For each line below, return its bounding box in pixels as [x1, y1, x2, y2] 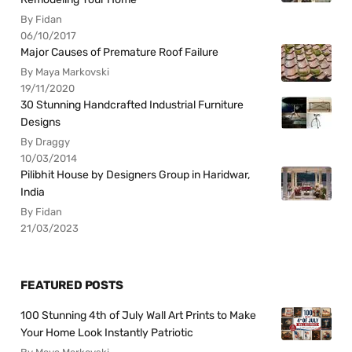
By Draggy [20, 136, 71, 148]
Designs [20, 115, 61, 130]
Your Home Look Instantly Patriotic [20, 325, 194, 339]
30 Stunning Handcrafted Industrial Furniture [20, 98, 244, 112]
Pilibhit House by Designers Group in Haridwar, [20, 168, 251, 182]
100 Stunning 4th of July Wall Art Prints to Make [20, 308, 257, 322]
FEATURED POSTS [20, 277, 123, 292]
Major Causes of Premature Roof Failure [20, 46, 219, 60]
